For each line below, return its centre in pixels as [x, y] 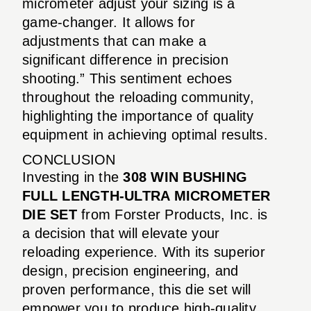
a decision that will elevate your [121, 233]
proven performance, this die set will [137, 289]
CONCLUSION [69, 159]
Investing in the [73, 177]
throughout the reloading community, [138, 97]
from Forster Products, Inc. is [172, 214]
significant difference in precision [125, 59]
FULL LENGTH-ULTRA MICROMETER [146, 195]
